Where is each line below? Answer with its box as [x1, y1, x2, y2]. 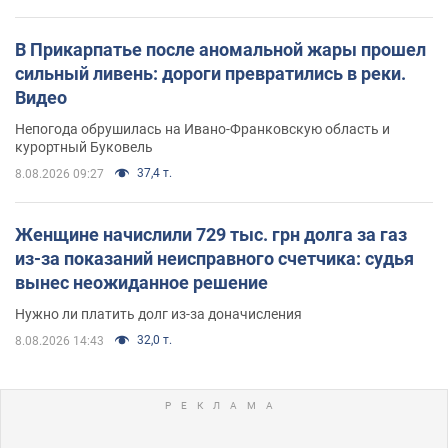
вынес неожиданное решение [15, 271, 268, 293]
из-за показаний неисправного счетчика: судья [15, 247, 414, 269]
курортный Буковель [15, 138, 153, 155]
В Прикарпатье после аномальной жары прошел [15, 38, 426, 60]
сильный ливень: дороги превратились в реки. [15, 62, 406, 84]
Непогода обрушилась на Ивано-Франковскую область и [15, 120, 390, 137]
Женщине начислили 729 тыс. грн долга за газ [15, 223, 407, 245]
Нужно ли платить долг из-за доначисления [15, 305, 302, 322]
